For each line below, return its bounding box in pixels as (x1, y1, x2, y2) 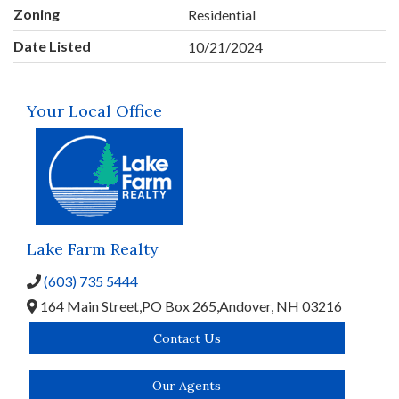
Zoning (13, 5, 60, 23)
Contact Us (152, 330, 221, 347)
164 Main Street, (37, 297, 142, 315)
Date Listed (13, 37, 91, 55)
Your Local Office (27, 101, 162, 121)
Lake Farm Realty (27, 239, 159, 260)
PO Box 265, (142, 297, 219, 315)
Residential (188, 6, 256, 24)
